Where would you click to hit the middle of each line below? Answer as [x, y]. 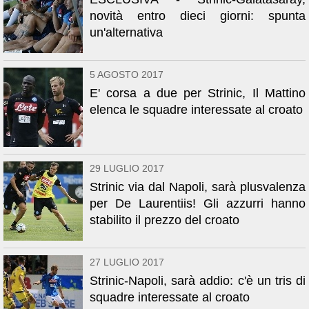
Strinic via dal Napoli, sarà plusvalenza [198, 187]
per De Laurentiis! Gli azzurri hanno [198, 203]
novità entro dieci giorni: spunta [198, 16]
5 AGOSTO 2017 [127, 74]
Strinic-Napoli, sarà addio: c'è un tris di [198, 281]
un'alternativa [126, 32]
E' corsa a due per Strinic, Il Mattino [198, 93]
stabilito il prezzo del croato [165, 220]
